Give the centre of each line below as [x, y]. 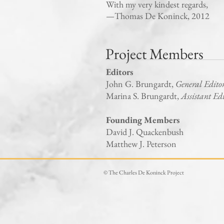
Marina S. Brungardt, [143, 96]
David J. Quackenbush [145, 132]
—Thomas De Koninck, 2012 [158, 16]
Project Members [154, 54]
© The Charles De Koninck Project [144, 172]
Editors [119, 72]
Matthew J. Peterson [141, 144]
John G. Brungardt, [141, 84]
